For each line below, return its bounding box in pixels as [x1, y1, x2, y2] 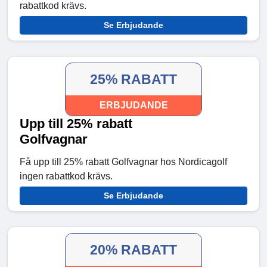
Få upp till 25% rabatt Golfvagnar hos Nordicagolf [20, 157, 227, 167]
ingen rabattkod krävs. [20, 171, 113, 182]
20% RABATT [90, 242, 177, 258]
